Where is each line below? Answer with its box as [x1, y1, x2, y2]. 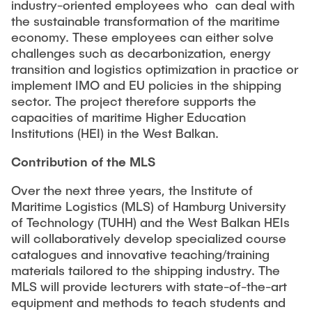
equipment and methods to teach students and [11, 295, 286, 310]
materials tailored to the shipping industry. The [11, 263, 280, 278]
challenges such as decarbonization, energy [11, 45, 271, 61]
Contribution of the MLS [11, 154, 155, 169]
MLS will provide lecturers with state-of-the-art [11, 279, 287, 294]
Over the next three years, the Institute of [11, 182, 253, 198]
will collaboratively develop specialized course [11, 231, 286, 246]
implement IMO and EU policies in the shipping [11, 77, 281, 93]
